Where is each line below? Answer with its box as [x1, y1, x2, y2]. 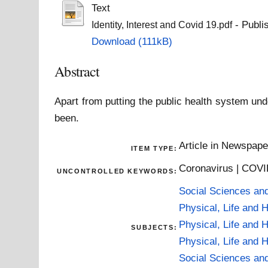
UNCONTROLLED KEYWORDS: [57, 167, 178, 175]
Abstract [54, 62, 100, 81]
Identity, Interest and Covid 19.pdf [91, 20, 232, 31]
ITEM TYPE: [130, 144, 178, 152]
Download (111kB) [91, 35, 172, 48]
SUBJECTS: [131, 223, 178, 231]
